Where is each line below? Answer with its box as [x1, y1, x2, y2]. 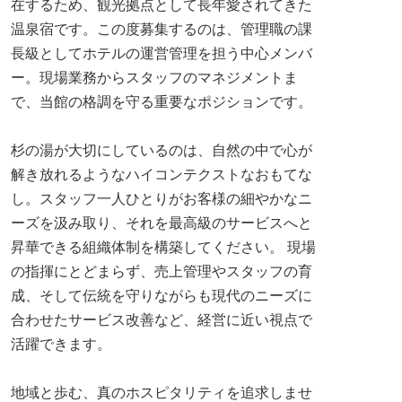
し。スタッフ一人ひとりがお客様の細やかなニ [11, 190, 312, 207]
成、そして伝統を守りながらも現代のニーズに [11, 287, 312, 304]
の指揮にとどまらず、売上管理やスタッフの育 [11, 263, 312, 280]
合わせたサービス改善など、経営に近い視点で [11, 311, 312, 328]
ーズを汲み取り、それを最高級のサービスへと [11, 214, 312, 232]
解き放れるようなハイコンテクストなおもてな [11, 166, 312, 183]
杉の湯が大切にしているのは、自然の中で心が [11, 142, 312, 159]
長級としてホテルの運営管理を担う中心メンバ [11, 45, 312, 62]
